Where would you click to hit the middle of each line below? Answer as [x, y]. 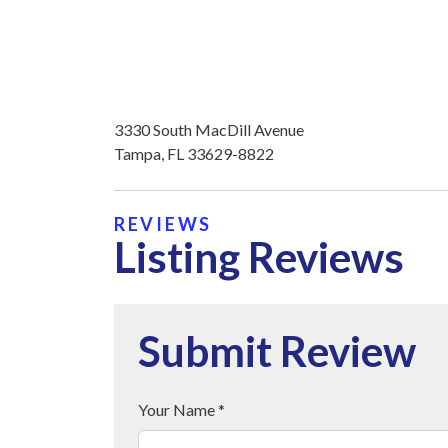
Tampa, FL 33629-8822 [194, 154]
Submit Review [277, 351]
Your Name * [181, 410]
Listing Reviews [259, 257]
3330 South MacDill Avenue [209, 130]
